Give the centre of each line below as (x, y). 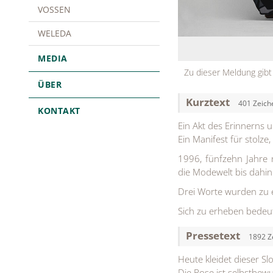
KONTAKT (59, 111)
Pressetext (214, 236)
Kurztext (209, 102)
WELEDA (55, 33)
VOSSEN (54, 9)
